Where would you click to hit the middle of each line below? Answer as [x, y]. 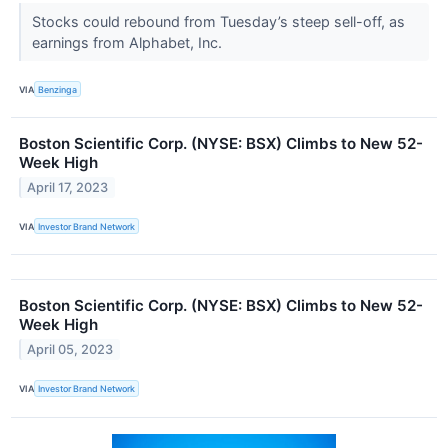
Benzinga [58, 89]
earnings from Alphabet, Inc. [128, 43]
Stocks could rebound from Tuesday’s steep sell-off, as [218, 22]
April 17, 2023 [68, 188]
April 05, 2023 [70, 350]
